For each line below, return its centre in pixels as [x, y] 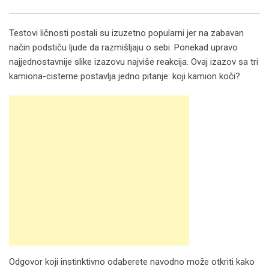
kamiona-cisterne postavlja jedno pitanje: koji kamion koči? [125, 76]
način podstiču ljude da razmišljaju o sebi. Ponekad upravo [123, 47]
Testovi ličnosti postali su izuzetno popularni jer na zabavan [126, 33]
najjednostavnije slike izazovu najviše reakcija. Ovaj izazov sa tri [134, 62]
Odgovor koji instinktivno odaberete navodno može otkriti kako [132, 261]
